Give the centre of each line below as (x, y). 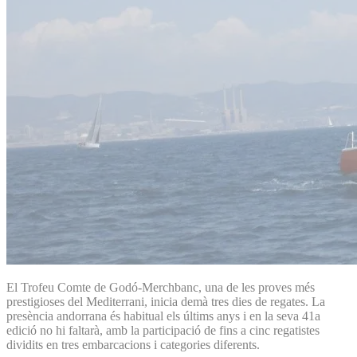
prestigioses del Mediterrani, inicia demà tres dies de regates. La (166, 301)
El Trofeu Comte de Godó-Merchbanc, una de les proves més (161, 287)
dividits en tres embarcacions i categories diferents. (133, 344)
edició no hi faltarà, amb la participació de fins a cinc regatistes (163, 330)
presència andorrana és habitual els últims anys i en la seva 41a (163, 316)
